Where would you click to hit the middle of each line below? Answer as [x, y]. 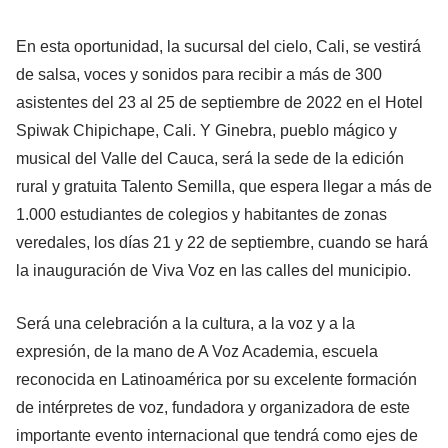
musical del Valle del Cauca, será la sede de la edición [210, 158]
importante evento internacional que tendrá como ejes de [217, 436]
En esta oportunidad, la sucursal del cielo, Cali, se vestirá [218, 46]
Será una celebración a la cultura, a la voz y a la [185, 324]
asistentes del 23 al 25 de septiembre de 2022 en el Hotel [219, 102]
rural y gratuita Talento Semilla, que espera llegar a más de [224, 186]
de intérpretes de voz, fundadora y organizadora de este [213, 408]
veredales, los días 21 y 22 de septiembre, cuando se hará [222, 242]
